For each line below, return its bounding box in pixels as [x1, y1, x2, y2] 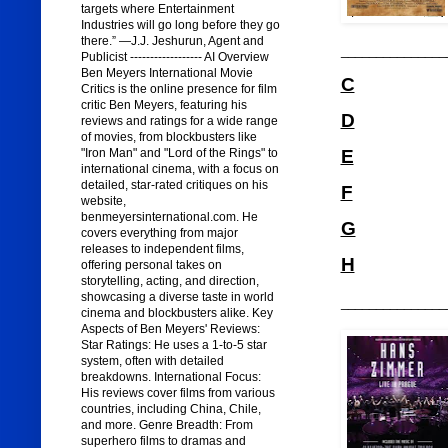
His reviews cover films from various [80, 386, 275, 401]
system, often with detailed [80, 354, 224, 369]
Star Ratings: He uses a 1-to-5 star [80, 338, 267, 353]
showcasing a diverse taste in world [80, 290, 274, 305]
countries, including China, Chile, [80, 402, 261, 417]
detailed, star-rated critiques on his [80, 178, 268, 193]
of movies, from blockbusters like [80, 130, 257, 145]
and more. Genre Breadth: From [80, 418, 253, 433]
